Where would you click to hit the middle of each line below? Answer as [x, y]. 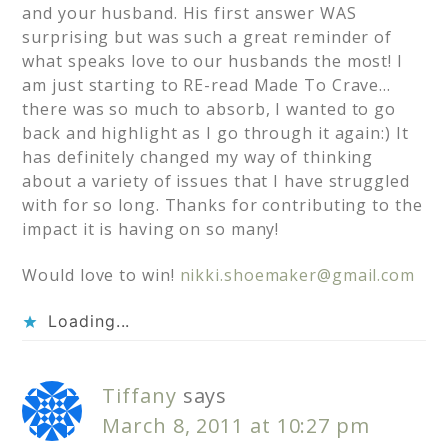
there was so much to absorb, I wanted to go [209, 109]
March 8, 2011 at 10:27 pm [236, 426]
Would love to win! [101, 275]
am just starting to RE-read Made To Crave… [207, 85]
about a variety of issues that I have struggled [216, 181]
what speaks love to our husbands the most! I [212, 61]
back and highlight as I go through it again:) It [215, 133]
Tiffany [139, 396]
